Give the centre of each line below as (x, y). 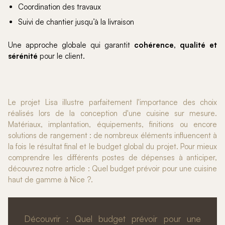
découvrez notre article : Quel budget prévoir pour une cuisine (113, 168)
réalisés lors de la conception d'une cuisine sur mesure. (113, 113)
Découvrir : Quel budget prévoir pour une (113, 218)
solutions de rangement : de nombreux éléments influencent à (113, 135)
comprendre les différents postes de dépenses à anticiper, (113, 157)
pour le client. (61, 56)
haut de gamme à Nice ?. (50, 179)
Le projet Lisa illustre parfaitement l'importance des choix (113, 102)
